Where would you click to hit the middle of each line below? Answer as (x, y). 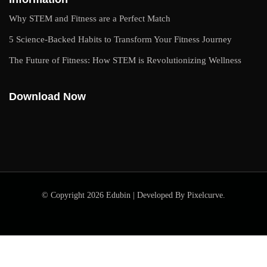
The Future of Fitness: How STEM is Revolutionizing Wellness (125, 60)
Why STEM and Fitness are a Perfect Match (90, 19)
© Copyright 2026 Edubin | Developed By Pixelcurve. (133, 195)
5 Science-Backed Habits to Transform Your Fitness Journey (120, 40)
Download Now (47, 97)
